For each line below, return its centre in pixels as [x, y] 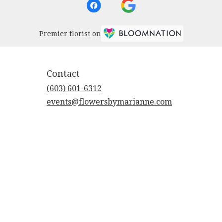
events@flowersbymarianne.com [109, 102]
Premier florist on [70, 34]
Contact [63, 73]
